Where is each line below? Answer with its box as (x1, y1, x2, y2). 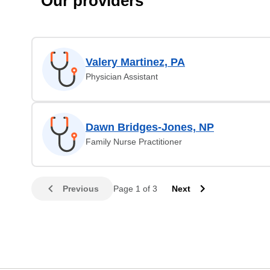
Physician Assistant (86, 72, 158, 81)
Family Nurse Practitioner (86, 137, 182, 146)
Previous (63, 184, 99, 193)
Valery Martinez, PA (86, 56, 185, 68)
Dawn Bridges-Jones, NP (86, 121, 214, 133)
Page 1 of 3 (113, 184, 157, 193)
